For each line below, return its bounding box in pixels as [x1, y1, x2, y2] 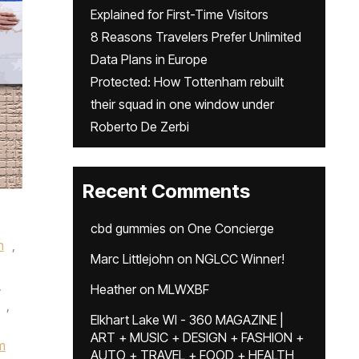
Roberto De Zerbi [91, 119, 189, 135]
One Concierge [188, 220, 274, 236]
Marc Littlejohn [91, 251, 174, 267]
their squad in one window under [91, 96, 274, 112]
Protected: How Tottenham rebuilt [91, 74, 284, 90]
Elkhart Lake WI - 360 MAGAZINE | [91, 312, 284, 328]
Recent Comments [83, 179, 250, 203]
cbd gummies [91, 220, 166, 236]
